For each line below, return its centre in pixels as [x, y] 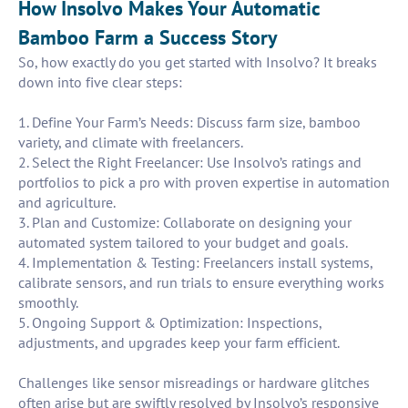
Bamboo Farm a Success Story [148, 38]
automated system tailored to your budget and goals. [183, 243]
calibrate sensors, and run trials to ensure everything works [201, 283]
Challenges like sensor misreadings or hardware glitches [194, 383]
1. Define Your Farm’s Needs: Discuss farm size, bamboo [189, 122]
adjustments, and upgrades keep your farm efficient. [179, 343]
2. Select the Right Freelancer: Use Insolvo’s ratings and [190, 163]
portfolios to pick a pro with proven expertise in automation [204, 183]
